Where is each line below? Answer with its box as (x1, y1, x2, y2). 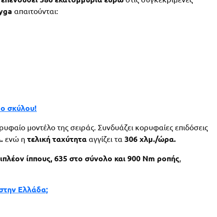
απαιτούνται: (12, 7, 58, 16)
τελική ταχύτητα (27, 135, 87, 144)
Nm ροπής (142, 154, 179, 163)
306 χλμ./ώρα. (124, 135, 176, 144)
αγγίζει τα (87, 135, 124, 144)
